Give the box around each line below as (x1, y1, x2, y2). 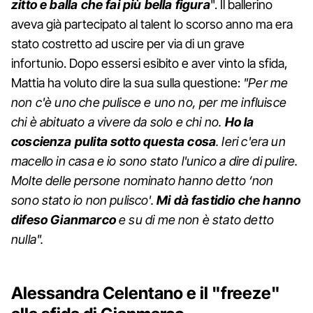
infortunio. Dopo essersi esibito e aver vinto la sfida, (11, 55, 288, 71)
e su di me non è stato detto (115, 212, 275, 227)
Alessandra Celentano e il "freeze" (11, 282, 280, 303)
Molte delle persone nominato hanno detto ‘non (11, 173, 274, 188)
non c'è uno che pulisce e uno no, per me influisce (11, 94, 286, 110)
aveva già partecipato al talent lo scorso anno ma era (11, 16, 293, 31)
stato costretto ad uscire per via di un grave (11, 36, 245, 51)
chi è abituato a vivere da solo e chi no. (11, 114, 225, 129)
